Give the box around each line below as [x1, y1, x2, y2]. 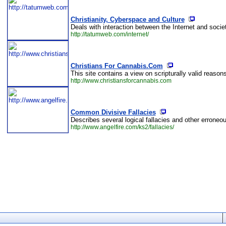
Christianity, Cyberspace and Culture [70, 16, 185, 23]
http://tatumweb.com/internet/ [70, 31, 149, 38]
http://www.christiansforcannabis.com [70, 77, 172, 84]
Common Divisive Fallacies [70, 108, 156, 116]
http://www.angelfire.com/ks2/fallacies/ [70, 124, 174, 131]
